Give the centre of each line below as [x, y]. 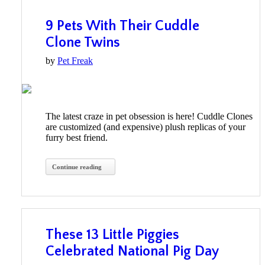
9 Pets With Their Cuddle [122, 26]
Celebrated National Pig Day [132, 252]
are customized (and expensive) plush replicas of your [146, 127]
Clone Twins [83, 43]
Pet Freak [75, 61]
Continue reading [77, 167]
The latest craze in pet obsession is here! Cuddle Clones [149, 117]
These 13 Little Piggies [112, 235]
